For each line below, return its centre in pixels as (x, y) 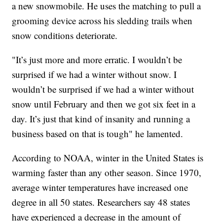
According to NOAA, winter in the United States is (108, 157)
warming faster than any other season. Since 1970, (107, 172)
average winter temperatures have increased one (100, 187)
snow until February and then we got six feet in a (104, 104)
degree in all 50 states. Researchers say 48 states (101, 202)
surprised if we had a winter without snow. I (94, 74)
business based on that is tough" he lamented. (98, 133)
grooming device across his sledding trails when (102, 20)
